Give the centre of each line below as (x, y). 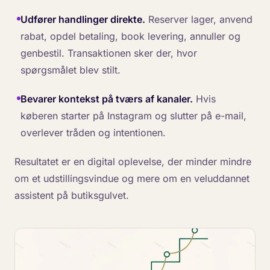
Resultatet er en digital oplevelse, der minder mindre (133, 162)
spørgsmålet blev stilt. (71, 70)
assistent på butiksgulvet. (72, 195)
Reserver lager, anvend (199, 19)
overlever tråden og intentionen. (93, 133)
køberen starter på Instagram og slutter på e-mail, (133, 116)
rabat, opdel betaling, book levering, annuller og (130, 36)
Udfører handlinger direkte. (83, 19)
